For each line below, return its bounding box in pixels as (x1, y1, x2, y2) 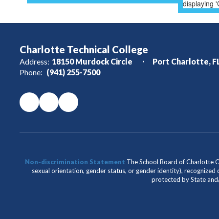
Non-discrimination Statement (25, 158, 125, 166)
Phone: (20, 67, 43, 77)
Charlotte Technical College (20, 44, 148, 55)
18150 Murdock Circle (52, 57, 134, 66)
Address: (20, 57, 49, 66)
